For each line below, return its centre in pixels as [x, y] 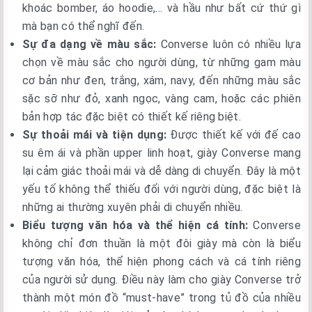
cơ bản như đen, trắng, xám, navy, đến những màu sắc [162, 80]
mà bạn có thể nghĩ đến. [84, 26]
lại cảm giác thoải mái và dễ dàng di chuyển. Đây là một [162, 171]
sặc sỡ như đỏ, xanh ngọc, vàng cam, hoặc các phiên [162, 98]
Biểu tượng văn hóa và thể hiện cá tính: [135, 225]
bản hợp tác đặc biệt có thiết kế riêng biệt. [132, 116]
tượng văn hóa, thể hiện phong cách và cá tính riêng [162, 261]
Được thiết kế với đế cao [234, 134]
